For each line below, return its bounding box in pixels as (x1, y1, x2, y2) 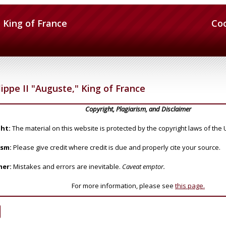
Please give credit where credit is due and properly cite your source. (12, 142, 220, 152)
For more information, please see (72, 181, 175, 190)
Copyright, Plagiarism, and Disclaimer (85, 104, 191, 114)
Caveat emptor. (122, 161, 165, 171)
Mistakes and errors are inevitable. (12, 161, 122, 171)
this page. (175, 181, 205, 190)
